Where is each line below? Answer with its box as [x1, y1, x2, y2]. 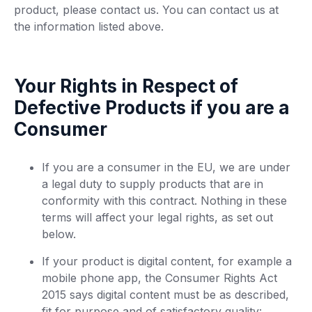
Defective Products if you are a [14, 97, 290, 118]
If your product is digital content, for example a [42, 254, 292, 268]
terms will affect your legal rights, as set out [42, 210, 273, 224]
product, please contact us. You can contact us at [14, 3, 279, 17]
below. [42, 227, 76, 241]
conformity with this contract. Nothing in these [42, 194, 287, 208]
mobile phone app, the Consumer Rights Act [42, 271, 277, 285]
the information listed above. [14, 19, 164, 33]
